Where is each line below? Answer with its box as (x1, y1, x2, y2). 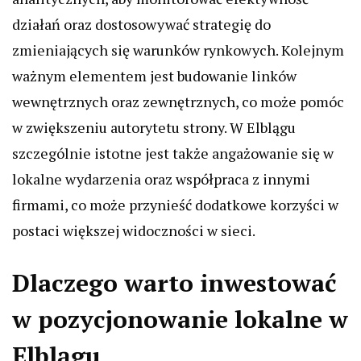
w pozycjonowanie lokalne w (12, 303, 348, 335)
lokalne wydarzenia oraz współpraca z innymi (12, 169, 310, 189)
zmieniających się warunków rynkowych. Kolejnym (12, 40, 344, 60)
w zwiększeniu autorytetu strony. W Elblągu (12, 118, 296, 137)
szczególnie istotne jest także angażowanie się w (12, 143, 334, 163)
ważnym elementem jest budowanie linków (12, 66, 297, 85)
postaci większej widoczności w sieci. (12, 221, 255, 240)
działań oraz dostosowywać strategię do (12, 15, 271, 34)
